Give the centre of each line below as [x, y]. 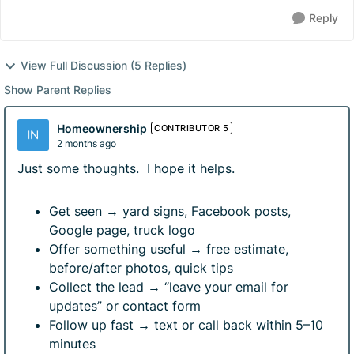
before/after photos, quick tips [141, 268]
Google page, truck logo [122, 230]
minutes [72, 344]
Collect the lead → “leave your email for [169, 287]
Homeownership [102, 128]
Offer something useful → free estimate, [169, 249]
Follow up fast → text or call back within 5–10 [186, 325]
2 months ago [87, 143]
